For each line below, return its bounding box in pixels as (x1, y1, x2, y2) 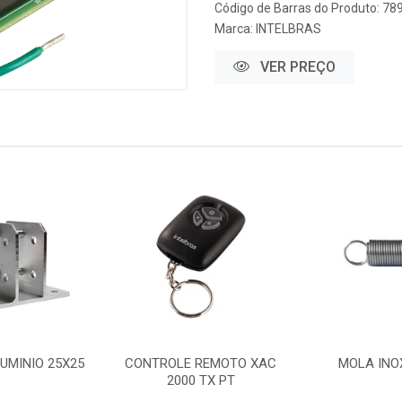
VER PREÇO (257, 58, 336, 75)
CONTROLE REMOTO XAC (125, 355, 277, 372)
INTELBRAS (256, 22, 321, 36)
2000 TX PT (166, 372, 235, 389)
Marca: (214, 22, 256, 36)
